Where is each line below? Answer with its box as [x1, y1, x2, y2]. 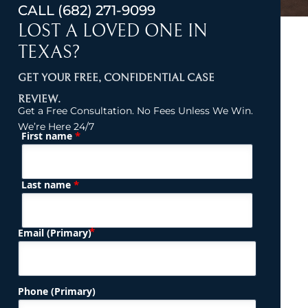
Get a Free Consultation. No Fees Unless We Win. [17, 104, 253, 117]
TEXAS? [17, 41, 80, 63]
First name [21, 129, 75, 142]
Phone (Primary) [17, 285, 96, 298]
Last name [21, 178, 74, 191]
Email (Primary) [17, 226, 91, 239]
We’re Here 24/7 [17, 120, 94, 133]
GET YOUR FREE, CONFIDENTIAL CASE [17, 71, 214, 84]
